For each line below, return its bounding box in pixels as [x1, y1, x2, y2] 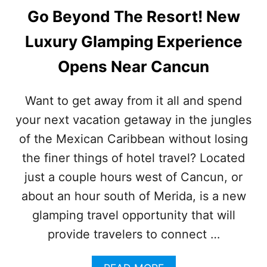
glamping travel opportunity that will [32, 207, 235, 222]
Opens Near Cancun [58, 57, 209, 76]
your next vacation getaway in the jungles [15, 112, 252, 127]
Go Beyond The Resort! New [27, 7, 240, 26]
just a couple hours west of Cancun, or [24, 169, 243, 184]
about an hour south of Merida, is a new [21, 188, 246, 203]
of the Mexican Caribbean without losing [19, 131, 248, 146]
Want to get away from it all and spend [25, 93, 242, 108]
